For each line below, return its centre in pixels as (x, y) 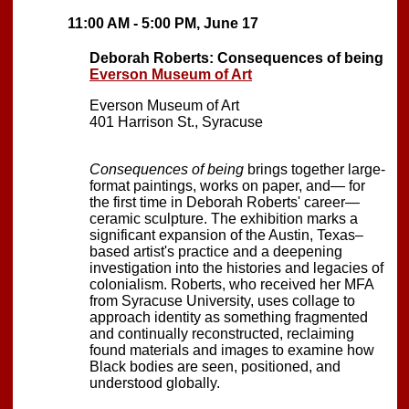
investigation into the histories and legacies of (236, 267)
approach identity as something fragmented (229, 317)
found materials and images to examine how (232, 350)
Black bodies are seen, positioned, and (215, 366)
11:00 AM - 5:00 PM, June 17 (163, 23)
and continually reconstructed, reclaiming (222, 333)
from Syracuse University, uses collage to (222, 300)
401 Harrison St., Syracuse (176, 121)
